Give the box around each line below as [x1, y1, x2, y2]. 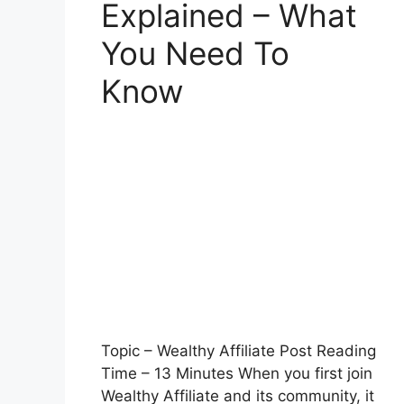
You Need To [101, 33, 289, 72]
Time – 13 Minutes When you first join [101, 364, 372, 383]
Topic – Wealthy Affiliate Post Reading [101, 342, 376, 361]
